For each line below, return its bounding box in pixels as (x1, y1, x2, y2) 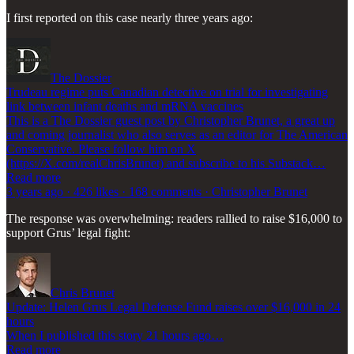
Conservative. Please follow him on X (6, 141, 196, 156)
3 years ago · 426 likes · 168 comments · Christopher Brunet (6, 184, 307, 198)
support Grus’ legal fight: (6, 225, 130, 239)
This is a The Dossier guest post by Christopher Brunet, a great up (6, 113, 335, 127)
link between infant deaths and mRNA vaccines (6, 99, 243, 113)
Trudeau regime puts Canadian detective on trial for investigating (6, 85, 328, 99)
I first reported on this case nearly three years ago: (6, 10, 253, 24)
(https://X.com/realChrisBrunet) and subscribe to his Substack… (6, 156, 326, 170)
